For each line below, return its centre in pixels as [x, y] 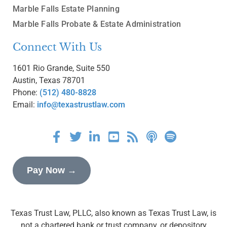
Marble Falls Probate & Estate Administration [97, 24]
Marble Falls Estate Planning [66, 9]
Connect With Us [57, 47]
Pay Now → [52, 171]
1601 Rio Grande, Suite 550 [61, 68]
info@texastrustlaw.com [81, 105]
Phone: [26, 93]
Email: [25, 105]
